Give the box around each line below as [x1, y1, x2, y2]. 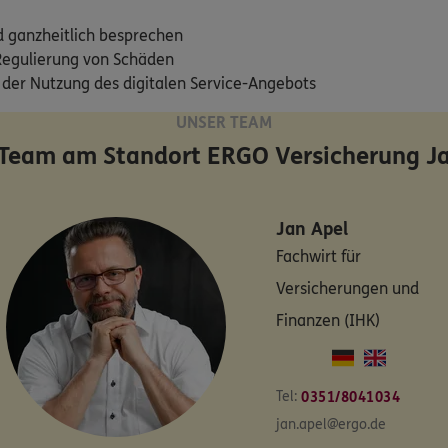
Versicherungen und [276, 279, 419, 299]
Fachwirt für [276, 247, 361, 267]
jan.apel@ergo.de [276, 416, 386, 434]
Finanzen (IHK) [276, 311, 380, 331]
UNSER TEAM [176, 113, 272, 133]
